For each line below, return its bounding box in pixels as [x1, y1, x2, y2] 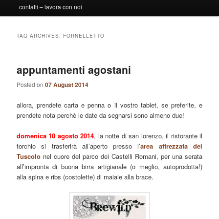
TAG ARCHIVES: [17, 32, 64, 40]
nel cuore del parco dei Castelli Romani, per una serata [41, 151, 202, 161]
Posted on [17, 80, 45, 89]
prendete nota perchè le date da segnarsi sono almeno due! [17, 110, 185, 120]
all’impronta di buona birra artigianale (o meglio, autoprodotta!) [17, 161, 202, 171]
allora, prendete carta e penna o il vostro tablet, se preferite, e [17, 100, 202, 109]
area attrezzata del [140, 141, 202, 151]
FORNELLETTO [63, 32, 105, 40]
